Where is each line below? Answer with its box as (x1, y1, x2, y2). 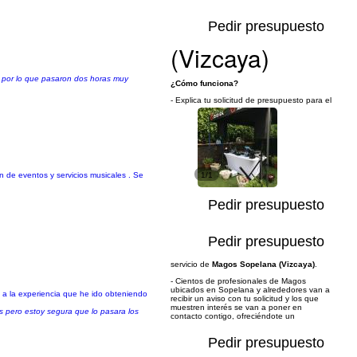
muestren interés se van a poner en (171, 303, 302, 312)
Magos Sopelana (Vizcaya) (212, 260, 315, 269)
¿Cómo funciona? (171, 79, 238, 88)
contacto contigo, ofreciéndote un (171, 312, 295, 320)
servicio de (171, 260, 212, 269)
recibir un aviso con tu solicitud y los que (171, 294, 319, 303)
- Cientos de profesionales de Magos (171, 277, 306, 285)
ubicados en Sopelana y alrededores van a (171, 285, 330, 294)
